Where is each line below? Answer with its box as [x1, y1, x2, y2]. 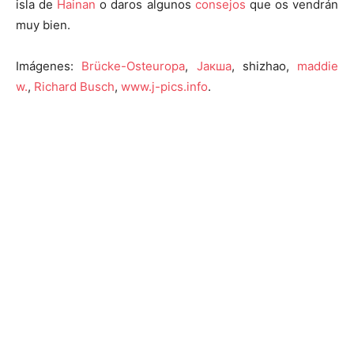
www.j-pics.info [121, 79, 208, 95]
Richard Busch [34, 79, 115, 95]
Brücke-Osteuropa [81, 58, 186, 74]
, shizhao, [231, 58, 297, 74]
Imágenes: [16, 58, 82, 74]
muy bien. [16, 17, 70, 33]
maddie [297, 58, 338, 74]
